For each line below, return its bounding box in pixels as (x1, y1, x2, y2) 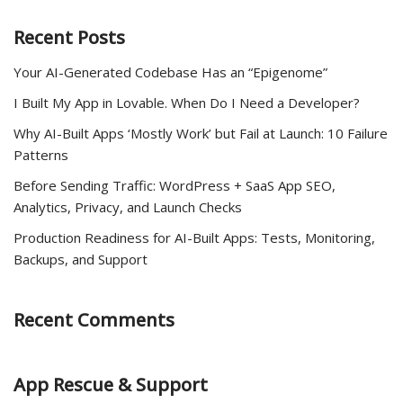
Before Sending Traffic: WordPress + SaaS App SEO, (13, 176, 336, 195)
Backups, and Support (13, 250, 148, 269)
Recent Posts (13, 25, 125, 50)
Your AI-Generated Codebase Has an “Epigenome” (13, 63, 327, 82)
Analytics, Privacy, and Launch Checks (13, 198, 242, 217)
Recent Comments (13, 308, 175, 333)
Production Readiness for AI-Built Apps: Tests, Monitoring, (13, 228, 375, 247)
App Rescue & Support (13, 372, 208, 398)
